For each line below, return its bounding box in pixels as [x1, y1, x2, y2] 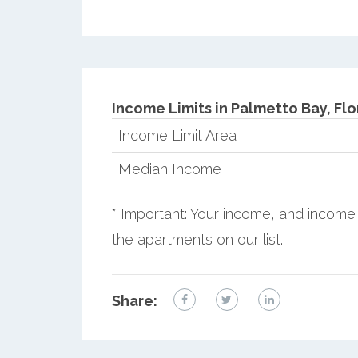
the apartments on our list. [111, 230, 283, 248]
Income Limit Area [117, 126, 237, 144]
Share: [111, 292, 157, 309]
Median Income [117, 160, 221, 177]
